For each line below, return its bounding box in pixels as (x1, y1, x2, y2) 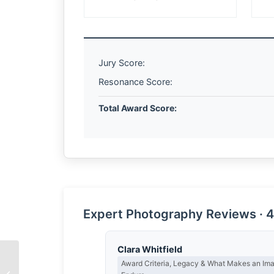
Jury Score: (98, 57, 145, 68)
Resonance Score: (98, 76, 172, 87)
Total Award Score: (98, 103, 177, 113)
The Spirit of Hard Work (21, 263, 105, 272)
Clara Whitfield (117, 243, 183, 254)
